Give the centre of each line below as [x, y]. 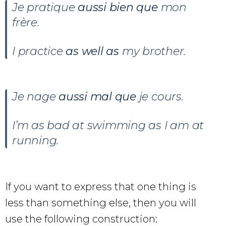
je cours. [161, 96]
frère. [26, 22]
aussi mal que [97, 96]
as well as [92, 51]
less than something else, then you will [101, 203]
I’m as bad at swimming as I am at [108, 125]
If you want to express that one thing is [101, 186]
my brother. [152, 51]
